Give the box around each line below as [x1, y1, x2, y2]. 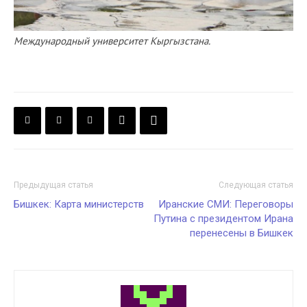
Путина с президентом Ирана [153, 212, 293, 225]
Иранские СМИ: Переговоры [158, 197, 293, 210]
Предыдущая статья [14, 180, 93, 190]
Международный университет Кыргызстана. [14, 34, 210, 47]
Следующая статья [219, 180, 293, 190]
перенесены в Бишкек [190, 226, 293, 239]
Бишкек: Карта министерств [14, 197, 144, 210]
